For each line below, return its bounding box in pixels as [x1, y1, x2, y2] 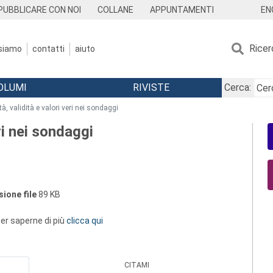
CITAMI [124, 261, 150, 269]
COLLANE [97, 5, 134, 15]
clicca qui [66, 216, 103, 225]
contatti [32, 43, 65, 54]
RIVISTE [132, 82, 169, 93]
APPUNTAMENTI [149, 5, 214, 15]
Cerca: [224, 82, 251, 93]
